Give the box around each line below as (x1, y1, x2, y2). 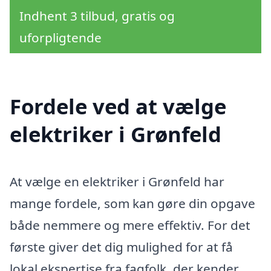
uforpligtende (19, 29, 102, 47)
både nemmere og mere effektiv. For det (10, 217, 250, 234)
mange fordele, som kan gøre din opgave (10, 195, 255, 212)
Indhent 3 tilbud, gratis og (19, 7, 175, 25)
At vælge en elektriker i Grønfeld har (10, 173, 224, 191)
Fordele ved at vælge (10, 92, 226, 121)
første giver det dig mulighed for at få (10, 238, 233, 256)
